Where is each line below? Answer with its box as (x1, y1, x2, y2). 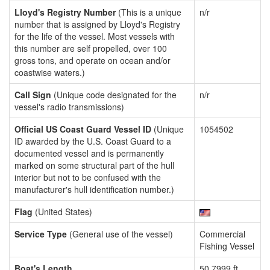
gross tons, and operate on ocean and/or (14, 54, 171, 66)
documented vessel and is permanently (14, 147, 164, 159)
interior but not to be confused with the (14, 171, 161, 183)
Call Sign (14, 89, 51, 101)
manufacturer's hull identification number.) (14, 183, 174, 195)
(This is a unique (116, 6, 181, 18)
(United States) (33, 206, 92, 218)
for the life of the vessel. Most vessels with (14, 30, 175, 42)
